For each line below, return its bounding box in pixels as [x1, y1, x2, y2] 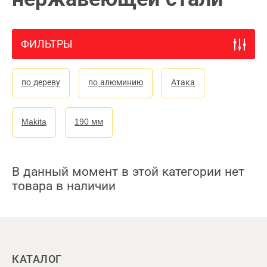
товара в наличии [12, 179, 116, 193]
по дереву [21, 77, 60, 87]
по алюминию [88, 77, 143, 87]
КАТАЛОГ [12, 253, 62, 265]
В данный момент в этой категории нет [12, 164, 244, 178]
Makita [21, 117, 46, 126]
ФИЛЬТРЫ [21, 38, 73, 50]
